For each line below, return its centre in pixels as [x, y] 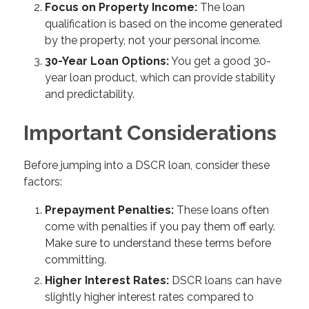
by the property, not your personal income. [152, 41]
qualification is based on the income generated [163, 24]
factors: [42, 181]
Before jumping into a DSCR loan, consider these [146, 165]
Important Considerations [150, 133]
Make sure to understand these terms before [158, 243]
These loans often [221, 210]
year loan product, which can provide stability [160, 78]
